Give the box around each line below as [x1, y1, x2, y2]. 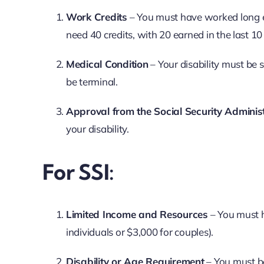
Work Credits [65, 11, 127, 24]
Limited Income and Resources [65, 208, 208, 221]
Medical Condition [65, 58, 148, 71]
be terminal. [65, 75, 118, 88]
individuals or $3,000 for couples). [65, 226, 214, 239]
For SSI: [42, 159, 114, 186]
